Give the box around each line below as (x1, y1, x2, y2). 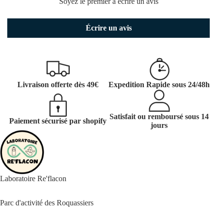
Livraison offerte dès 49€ (17, 80, 98, 89)
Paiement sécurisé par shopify (9, 117, 107, 125)
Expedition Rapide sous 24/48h (108, 80, 210, 89)
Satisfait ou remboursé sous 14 (109, 112, 209, 121)
